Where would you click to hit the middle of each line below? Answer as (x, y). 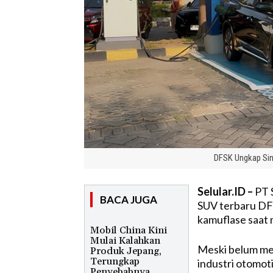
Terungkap (115, 261)
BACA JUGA (129, 199)
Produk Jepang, (126, 251)
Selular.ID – (225, 191)
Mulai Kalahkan (125, 240)
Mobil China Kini (129, 230)
